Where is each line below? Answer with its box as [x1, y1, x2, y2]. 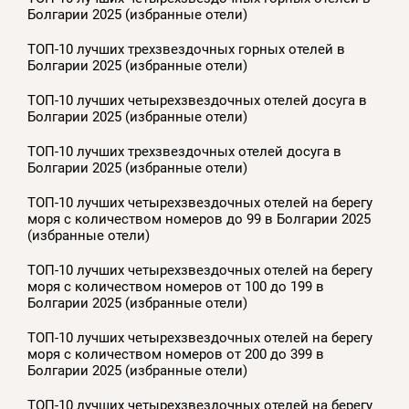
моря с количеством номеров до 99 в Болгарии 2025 [27, 211, 371, 227]
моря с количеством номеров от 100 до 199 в [27, 278, 324, 295]
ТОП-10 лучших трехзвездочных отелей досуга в [27, 143, 341, 160]
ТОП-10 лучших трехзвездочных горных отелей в [27, 41, 345, 58]
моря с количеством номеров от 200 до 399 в [27, 346, 324, 362]
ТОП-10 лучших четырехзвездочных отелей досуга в [27, 92, 367, 109]
